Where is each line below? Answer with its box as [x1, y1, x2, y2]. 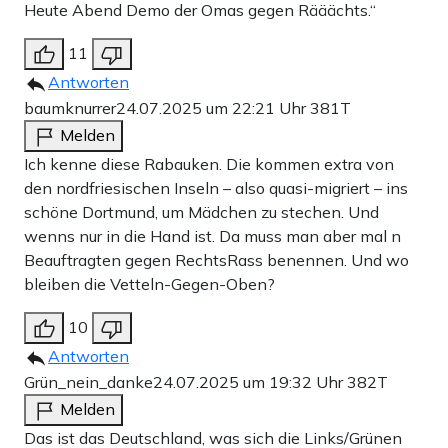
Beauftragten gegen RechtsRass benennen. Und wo [24, 250, 409, 271]
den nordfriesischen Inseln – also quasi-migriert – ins [24, 178, 408, 199]
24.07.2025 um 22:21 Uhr [116, 98, 310, 119]
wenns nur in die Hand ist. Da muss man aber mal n [24, 226, 401, 247]
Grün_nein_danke [24, 372, 153, 393]
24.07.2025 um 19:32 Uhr [153, 372, 347, 393]
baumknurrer [24, 98, 116, 119]
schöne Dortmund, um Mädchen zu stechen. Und [24, 202, 379, 223]
